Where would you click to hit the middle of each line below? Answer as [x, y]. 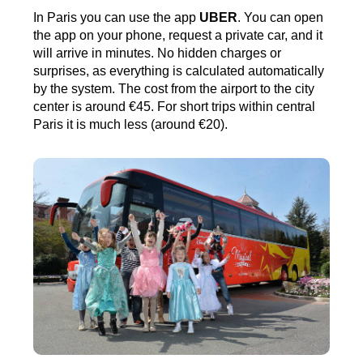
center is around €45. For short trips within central [175, 106]
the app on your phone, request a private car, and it [178, 35]
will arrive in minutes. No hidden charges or [158, 53]
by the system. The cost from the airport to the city [174, 88]
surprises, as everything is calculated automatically [179, 70]
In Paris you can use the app [117, 17]
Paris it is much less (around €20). [131, 124]
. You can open [281, 17]
